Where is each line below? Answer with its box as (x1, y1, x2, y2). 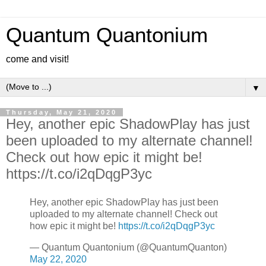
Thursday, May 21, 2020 (6, 109, 117, 116)
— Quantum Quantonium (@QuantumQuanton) (30, 242, 227, 252)
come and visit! (6, 54, 69, 64)
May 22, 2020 (30, 254, 87, 264)
